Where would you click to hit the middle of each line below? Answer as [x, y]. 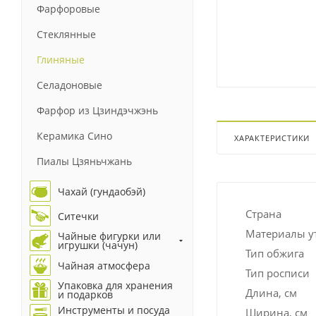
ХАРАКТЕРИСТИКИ [272, 138]
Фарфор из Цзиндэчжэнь [97, 110]
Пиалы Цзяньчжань [84, 161]
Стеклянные [66, 34]
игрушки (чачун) [98, 245]
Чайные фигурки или [109, 236]
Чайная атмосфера [104, 265]
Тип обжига [275, 253]
